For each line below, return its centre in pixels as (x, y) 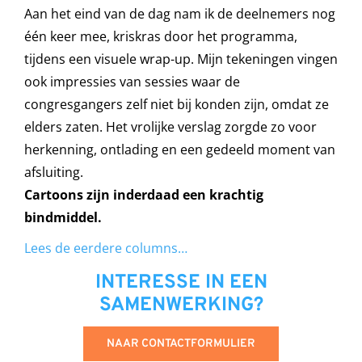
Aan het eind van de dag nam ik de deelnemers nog (179, 13)
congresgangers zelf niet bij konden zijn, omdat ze (176, 104)
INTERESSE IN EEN (181, 282)
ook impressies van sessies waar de (132, 81)
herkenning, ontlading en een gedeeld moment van (179, 149)
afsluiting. (53, 172)
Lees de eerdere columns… (105, 248)
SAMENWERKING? (181, 305)
